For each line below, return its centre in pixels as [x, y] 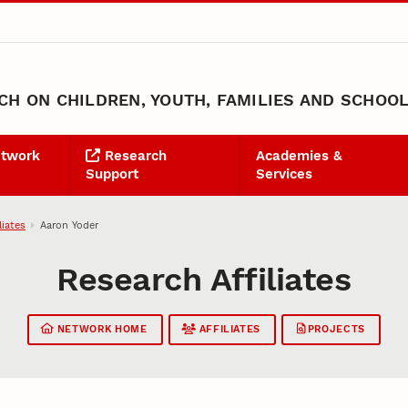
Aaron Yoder [70, 224]
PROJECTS [335, 330]
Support [112, 174]
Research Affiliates [204, 280]
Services [284, 174]
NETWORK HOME [101, 330]
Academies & [299, 156]
